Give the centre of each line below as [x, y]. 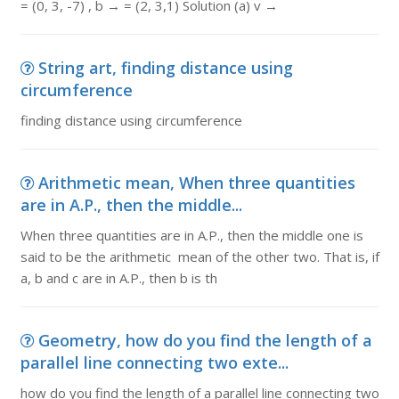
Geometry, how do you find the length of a [205, 340]
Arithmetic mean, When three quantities [196, 183]
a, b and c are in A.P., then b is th [118, 278]
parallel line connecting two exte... [154, 362]
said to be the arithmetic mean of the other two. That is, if [199, 256]
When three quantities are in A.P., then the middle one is [191, 235]
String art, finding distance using [165, 68]
